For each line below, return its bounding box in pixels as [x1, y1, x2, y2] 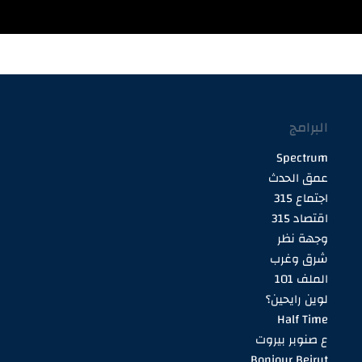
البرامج [289, 115, 328, 141]
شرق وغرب [270, 248, 328, 271]
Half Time [277, 309, 328, 331]
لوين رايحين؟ [266, 288, 328, 311]
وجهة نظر [277, 228, 328, 250]
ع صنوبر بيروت [255, 329, 328, 351]
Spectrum [276, 147, 328, 170]
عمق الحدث [268, 167, 328, 190]
